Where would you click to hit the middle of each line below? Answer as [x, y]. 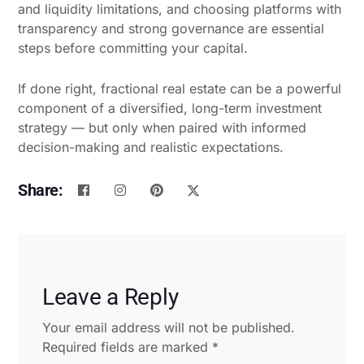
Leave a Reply [110, 297]
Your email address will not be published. [169, 327]
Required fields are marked [127, 347]
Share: [41, 190]
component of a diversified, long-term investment [170, 108]
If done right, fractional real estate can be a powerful [180, 88]
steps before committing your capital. [133, 48]
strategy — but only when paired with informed [162, 127]
